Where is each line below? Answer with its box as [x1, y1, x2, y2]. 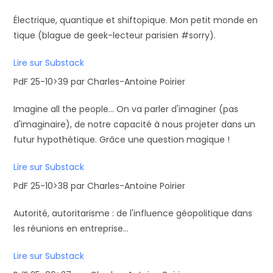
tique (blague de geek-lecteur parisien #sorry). [13, 29, 216, 41]
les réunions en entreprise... [13, 222, 129, 235]
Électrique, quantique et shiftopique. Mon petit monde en [13, 14, 258, 26]
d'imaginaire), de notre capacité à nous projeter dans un [13, 118, 256, 130]
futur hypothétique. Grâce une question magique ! [13, 133, 230, 146]
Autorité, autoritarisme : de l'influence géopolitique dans [13, 207, 253, 219]
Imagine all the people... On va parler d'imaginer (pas [13, 103, 239, 115]
